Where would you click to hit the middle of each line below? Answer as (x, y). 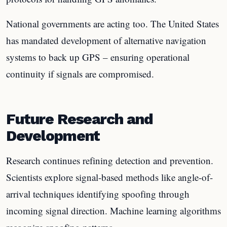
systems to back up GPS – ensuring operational (98, 57)
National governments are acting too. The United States (112, 24)
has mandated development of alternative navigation (106, 40)
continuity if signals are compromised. (80, 74)
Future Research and (80, 119)
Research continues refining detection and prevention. (110, 160)
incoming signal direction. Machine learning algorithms (113, 210)
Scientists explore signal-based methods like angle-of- (109, 177)
